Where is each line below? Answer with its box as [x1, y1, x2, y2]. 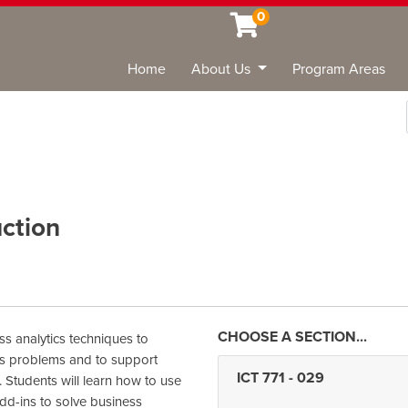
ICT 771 [237, 368, 285, 387]
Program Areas [292, 60, 385, 78]
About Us [191, 60, 255, 78]
